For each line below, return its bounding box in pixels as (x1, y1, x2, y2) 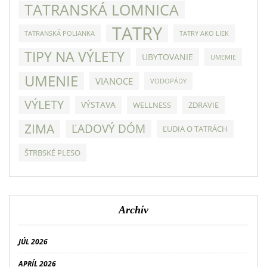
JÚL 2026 (18, 236, 48, 247)
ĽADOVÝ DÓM (72, 120, 145, 136)
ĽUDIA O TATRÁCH (163, 123, 228, 134)
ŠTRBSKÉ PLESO (24, 147, 80, 158)
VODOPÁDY (150, 76, 187, 85)
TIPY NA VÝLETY (24, 47, 125, 66)
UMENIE (24, 70, 78, 91)
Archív (119, 203, 148, 216)
